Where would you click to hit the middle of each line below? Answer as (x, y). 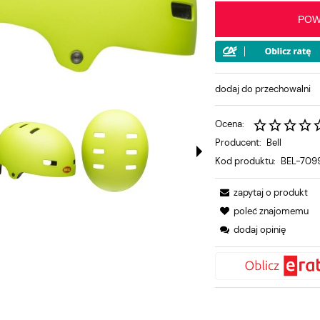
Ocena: (230, 124)
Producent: (239, 142)
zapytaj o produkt (271, 192)
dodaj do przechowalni (263, 89)
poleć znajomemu (271, 211)
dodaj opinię (260, 229)
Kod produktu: (246, 161)
